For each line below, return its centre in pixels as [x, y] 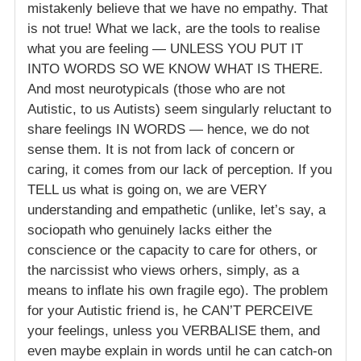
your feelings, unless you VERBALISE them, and [174, 331]
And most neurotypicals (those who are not [156, 89]
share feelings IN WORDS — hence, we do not [168, 130]
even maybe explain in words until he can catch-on [180, 351]
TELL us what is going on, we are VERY [147, 190]
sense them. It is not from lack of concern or [161, 150]
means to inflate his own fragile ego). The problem [178, 291]
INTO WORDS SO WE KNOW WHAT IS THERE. [175, 69]
